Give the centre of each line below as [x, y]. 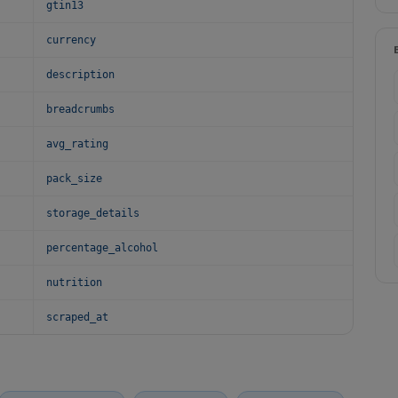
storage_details [93, 213]
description [80, 75]
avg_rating [77, 144]
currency [71, 40]
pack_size [74, 179]
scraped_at [77, 317]
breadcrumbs [80, 109]
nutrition [74, 283]
